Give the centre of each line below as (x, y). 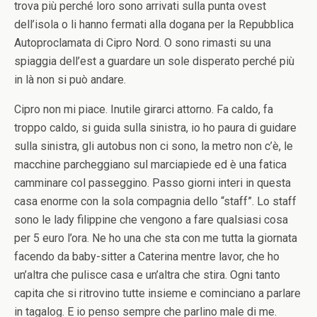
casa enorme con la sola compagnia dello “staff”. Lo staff (155, 201)
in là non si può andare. (70, 80)
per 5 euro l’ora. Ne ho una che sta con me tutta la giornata (156, 238)
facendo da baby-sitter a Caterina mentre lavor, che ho (147, 257)
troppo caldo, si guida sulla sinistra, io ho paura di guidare (155, 128)
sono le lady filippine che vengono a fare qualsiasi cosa (151, 220)
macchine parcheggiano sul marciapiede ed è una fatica (150, 165)
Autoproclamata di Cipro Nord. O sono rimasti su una (143, 43)
